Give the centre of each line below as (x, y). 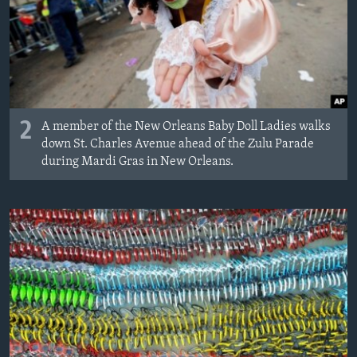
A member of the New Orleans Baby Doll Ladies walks (186, 126)
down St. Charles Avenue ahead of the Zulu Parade (178, 144)
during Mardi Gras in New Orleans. (137, 161)
